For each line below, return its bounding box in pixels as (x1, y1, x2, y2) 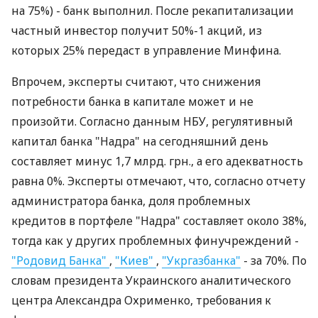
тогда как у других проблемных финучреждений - (11, 233, 299, 248)
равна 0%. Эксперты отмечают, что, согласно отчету (11, 173, 305, 189)
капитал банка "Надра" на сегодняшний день (11, 133, 268, 149)
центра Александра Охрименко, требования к (11, 292, 271, 308)
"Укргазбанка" (162, 253, 241, 268)
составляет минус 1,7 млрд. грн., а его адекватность (11, 153, 303, 169)
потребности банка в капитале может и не (11, 94, 253, 109)
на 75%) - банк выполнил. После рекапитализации (11, 3, 294, 18)
